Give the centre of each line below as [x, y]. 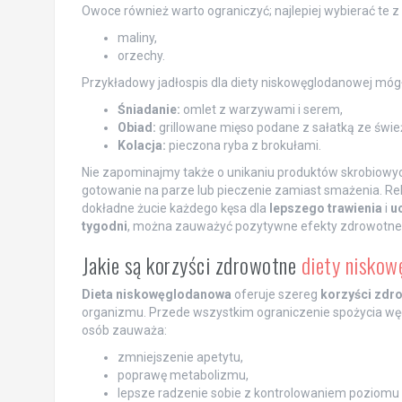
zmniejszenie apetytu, [180, 357]
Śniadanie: [149, 109]
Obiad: [136, 127]
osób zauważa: [124, 330]
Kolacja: [141, 145]
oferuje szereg [275, 294]
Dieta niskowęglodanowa [156, 294]
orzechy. [141, 55]
